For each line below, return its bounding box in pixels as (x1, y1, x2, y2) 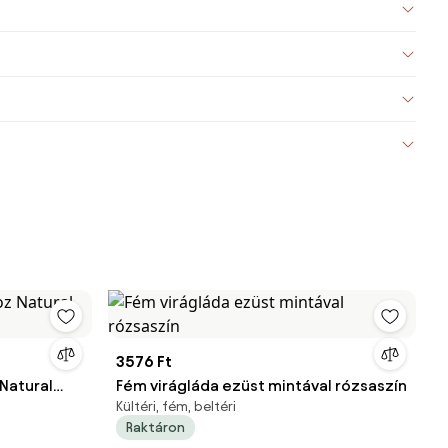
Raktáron (126, 420, 185, 435)
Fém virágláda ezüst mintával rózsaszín (116, 377, 407, 394)
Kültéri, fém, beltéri (116, 399, 236, 414)
